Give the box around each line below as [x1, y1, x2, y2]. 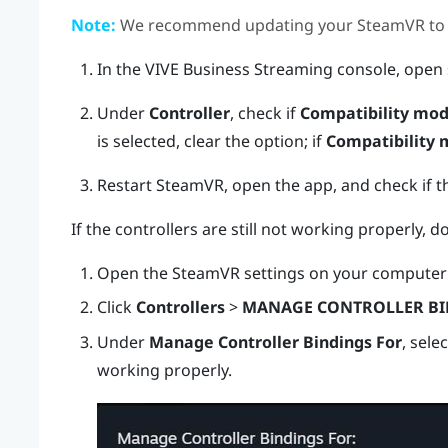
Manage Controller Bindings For [148, 330, 402, 353]
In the [96, 57, 145, 80]
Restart [96, 173, 156, 196]
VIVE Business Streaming [144, 57, 333, 80]
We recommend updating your [115, 13, 357, 36]
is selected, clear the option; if [96, 129, 326, 152]
